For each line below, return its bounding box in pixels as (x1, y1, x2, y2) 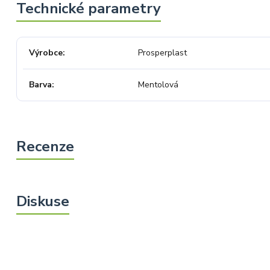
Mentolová (137, 78, 178, 90)
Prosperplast (137, 46, 187, 58)
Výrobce (29, 46, 63, 58)
